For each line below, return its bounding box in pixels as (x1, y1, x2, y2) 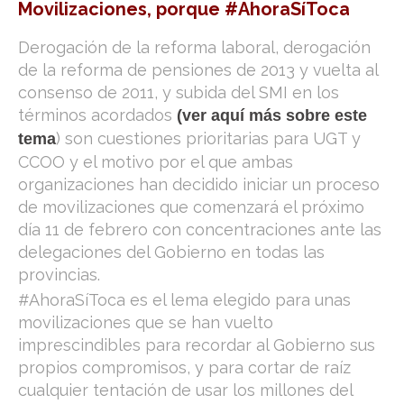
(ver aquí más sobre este (177, 106, 367, 124)
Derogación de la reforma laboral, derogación (18, 38, 371, 57)
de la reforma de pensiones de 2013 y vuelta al (18, 60, 378, 79)
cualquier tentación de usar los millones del (18, 381, 353, 399)
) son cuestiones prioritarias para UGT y (56, 129, 361, 148)
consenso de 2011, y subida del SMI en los (18, 83, 339, 102)
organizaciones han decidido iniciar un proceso (18, 175, 380, 194)
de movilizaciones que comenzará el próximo (18, 197, 364, 216)
